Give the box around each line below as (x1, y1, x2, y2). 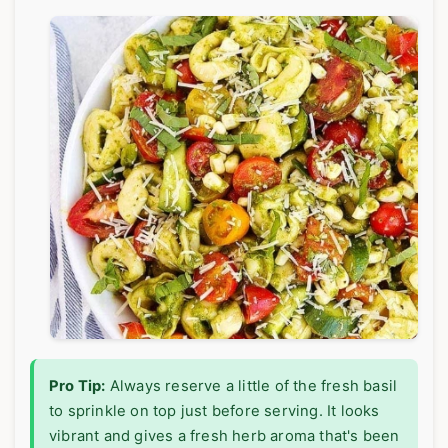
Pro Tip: (49, 377, 106, 396)
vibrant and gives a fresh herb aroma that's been (49, 427, 400, 446)
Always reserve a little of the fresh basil (105, 377, 398, 396)
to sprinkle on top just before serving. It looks (49, 402, 380, 421)
